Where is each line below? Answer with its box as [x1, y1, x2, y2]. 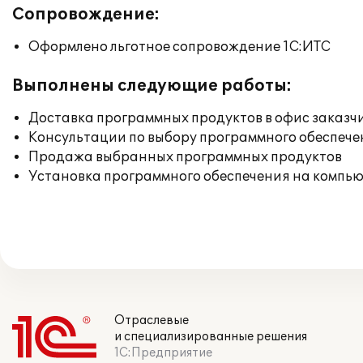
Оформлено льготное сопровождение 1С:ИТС [28, 39, 331, 55]
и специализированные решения [114, 330, 307, 344]
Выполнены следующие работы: [12, 76, 292, 96]
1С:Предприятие [114, 346, 212, 360]
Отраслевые [114, 314, 189, 327]
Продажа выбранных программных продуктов [28, 149, 342, 165]
